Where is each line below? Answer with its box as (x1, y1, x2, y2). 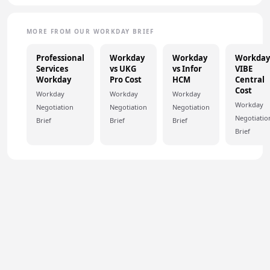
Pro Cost (110, 74, 142, 85)
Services (36, 63, 68, 74)
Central (235, 74, 265, 85)
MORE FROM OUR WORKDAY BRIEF (27, 27, 154, 36)
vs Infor (172, 63, 202, 74)
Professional (36, 52, 84, 63)
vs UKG (110, 63, 136, 74)
